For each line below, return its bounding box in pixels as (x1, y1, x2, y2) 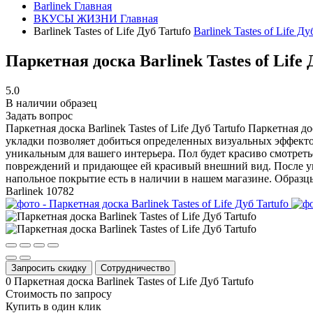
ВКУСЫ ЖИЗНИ (34, 13, 117, 24)
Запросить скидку (11, 262, 87, 273)
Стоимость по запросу (6, 287, 112, 300)
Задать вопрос (6, 109, 73, 122)
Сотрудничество (101, 262, 170, 273)
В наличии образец (6, 96, 97, 109)
